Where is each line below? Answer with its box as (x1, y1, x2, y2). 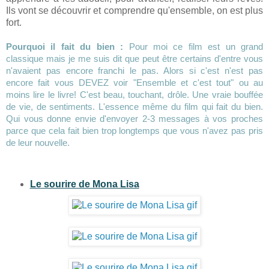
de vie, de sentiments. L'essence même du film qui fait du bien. (6, 101, 263, 112)
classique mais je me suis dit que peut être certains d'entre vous (6, 53, 263, 64)
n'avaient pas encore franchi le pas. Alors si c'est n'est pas (6, 65, 263, 76)
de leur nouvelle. (6, 138, 70, 148)
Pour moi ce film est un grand (128, 41, 263, 52)
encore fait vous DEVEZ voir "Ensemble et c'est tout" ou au (6, 77, 263, 88)
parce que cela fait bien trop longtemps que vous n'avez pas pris (6, 125, 263, 136)
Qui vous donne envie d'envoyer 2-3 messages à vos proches (6, 113, 263, 124)
